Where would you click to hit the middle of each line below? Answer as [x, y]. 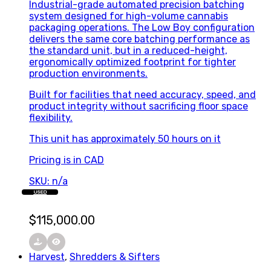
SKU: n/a [48, 181]
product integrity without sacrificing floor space [139, 106]
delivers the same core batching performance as [139, 39]
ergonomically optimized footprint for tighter [132, 62]
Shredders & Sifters [115, 257]
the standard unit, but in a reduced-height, [128, 51]
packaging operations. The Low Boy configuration [142, 28]
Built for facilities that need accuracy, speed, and [142, 95]
